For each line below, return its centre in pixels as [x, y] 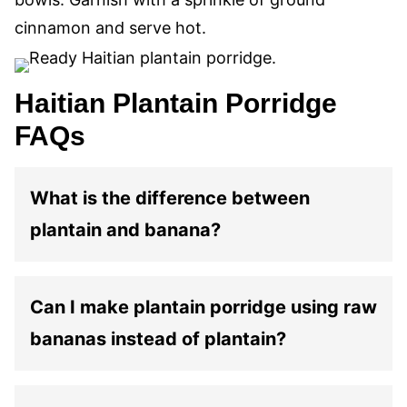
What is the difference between [170, 198]
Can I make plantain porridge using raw [203, 307]
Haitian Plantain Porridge [176, 103]
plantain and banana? [125, 230]
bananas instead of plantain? [158, 339]
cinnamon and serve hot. [110, 28]
